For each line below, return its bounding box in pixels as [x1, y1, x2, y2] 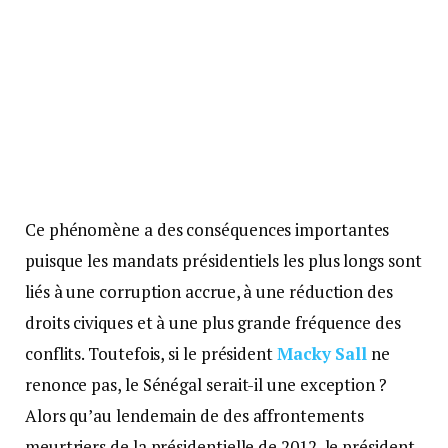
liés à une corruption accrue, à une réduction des [25, 279, 393, 303]
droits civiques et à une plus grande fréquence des [25, 310, 401, 334]
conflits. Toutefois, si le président [25, 341, 277, 365]
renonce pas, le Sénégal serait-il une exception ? [25, 372, 387, 396]
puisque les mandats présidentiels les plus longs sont [25, 248, 422, 272]
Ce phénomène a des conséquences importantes [25, 217, 390, 241]
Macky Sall [276, 341, 368, 365]
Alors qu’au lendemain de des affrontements [25, 403, 364, 427]
